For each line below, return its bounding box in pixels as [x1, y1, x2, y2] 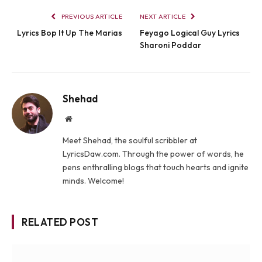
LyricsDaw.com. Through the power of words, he [63, 149, 244, 160]
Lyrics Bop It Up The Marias [17, 27, 122, 39]
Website [71, 114, 98, 123]
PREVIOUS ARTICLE [60, 12, 122, 21]
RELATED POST [22, 216, 99, 229]
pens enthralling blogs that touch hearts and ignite [63, 162, 249, 173]
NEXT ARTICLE [140, 12, 187, 21]
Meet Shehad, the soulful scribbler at [63, 135, 197, 146]
